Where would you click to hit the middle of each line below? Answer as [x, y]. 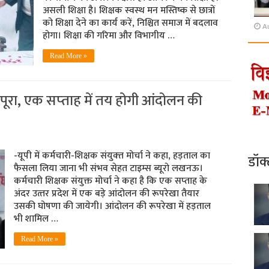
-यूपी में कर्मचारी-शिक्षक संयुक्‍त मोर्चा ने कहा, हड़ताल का [112, 156]
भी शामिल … [36, 219]
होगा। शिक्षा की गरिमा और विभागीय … [108, 36]
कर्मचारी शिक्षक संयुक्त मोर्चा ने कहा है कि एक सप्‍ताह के [110, 181]
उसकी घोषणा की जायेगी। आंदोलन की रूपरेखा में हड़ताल [112, 206]
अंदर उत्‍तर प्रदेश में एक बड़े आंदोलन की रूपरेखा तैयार [106, 194]
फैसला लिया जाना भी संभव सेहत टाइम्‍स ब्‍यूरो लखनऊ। [108, 168]
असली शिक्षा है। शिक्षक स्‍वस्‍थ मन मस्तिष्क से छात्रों [128, 11]
